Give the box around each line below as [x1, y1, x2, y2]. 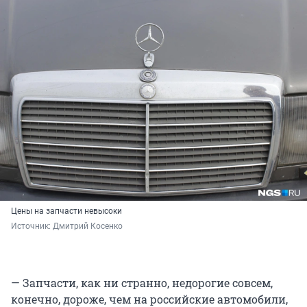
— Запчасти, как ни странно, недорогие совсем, [11, 275, 273, 291]
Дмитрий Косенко [53, 221, 123, 232]
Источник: [11, 221, 53, 232]
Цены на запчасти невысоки [11, 206, 122, 217]
